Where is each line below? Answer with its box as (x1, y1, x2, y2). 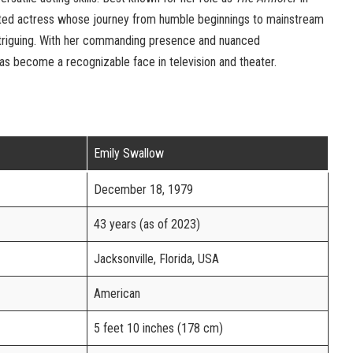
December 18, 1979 (94, 182, 193, 198)
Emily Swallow (94, 146, 164, 162)
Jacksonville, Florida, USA (94, 251, 219, 267)
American (94, 286, 140, 302)
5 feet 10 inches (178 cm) (94, 321, 223, 336)
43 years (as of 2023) (94, 217, 200, 232)
